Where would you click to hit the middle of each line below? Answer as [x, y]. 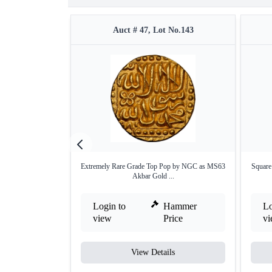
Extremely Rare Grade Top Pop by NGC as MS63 [153, 167]
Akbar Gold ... [153, 176]
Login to [109, 206]
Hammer [180, 206]
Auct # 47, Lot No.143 [153, 30]
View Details [153, 253]
